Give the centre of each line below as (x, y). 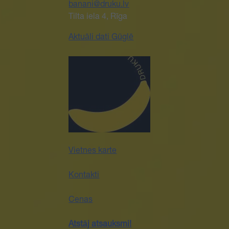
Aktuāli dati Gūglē (101, 38)
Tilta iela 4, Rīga (98, 18)
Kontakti (84, 176)
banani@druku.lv (99, 5)
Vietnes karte (93, 152)
